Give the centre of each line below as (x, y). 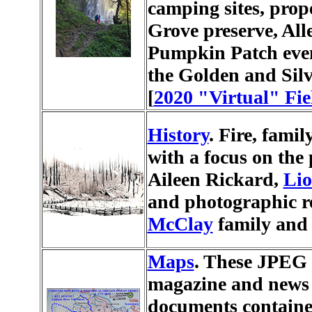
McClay (180, 224)
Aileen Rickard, (215, 179)
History (178, 135)
